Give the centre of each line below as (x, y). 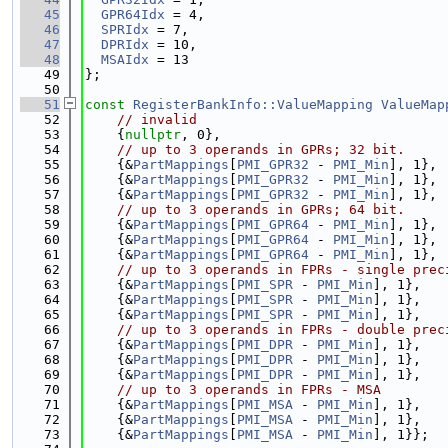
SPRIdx (125, 29)
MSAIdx (125, 59)
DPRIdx (125, 44)
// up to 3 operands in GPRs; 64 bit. (261, 209)
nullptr (153, 134)
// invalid (157, 119)
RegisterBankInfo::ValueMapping (253, 104)
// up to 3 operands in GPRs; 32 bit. (261, 149)
